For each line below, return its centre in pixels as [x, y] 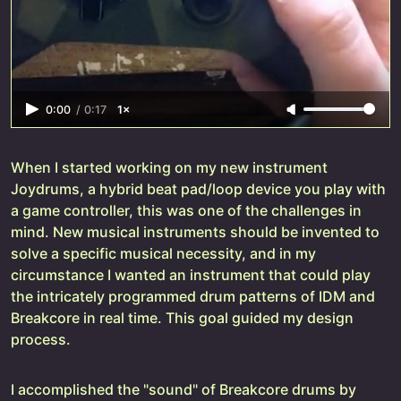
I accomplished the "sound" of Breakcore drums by [183, 389]
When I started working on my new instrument [169, 167]
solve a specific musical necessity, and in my [163, 253]
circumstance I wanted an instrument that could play [191, 274]
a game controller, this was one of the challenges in [186, 210]
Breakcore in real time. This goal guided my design [182, 317]
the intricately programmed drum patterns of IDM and [193, 296]
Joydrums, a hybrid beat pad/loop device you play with [198, 188]
